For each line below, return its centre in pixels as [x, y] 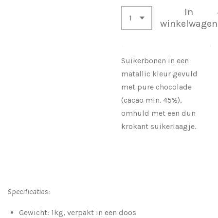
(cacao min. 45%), [152, 100]
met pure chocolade [156, 87]
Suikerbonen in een [155, 60]
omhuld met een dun [158, 113]
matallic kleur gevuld [159, 73]
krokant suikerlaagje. [159, 126]
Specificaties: [28, 191]
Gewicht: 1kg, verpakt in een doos [78, 212]
